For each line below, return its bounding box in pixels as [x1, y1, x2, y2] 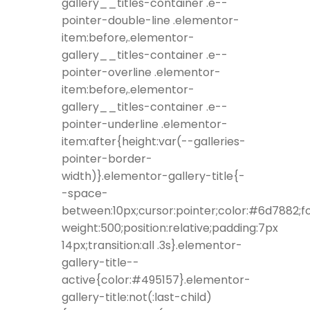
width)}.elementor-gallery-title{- [62, 168, 245, 185]
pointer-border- [62, 151, 152, 167]
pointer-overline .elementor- [62, 64, 221, 81]
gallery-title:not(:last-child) [62, 289, 212, 306]
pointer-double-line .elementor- [62, 12, 239, 29]
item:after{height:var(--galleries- [62, 134, 246, 150]
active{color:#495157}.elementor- [62, 272, 250, 289]
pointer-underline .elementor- [62, 116, 228, 133]
